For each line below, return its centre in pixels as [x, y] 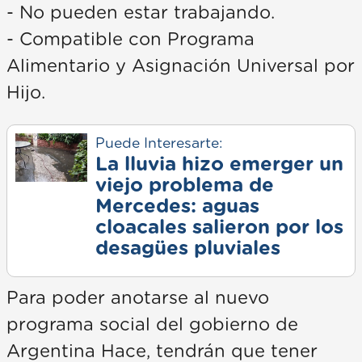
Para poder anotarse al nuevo [138, 298]
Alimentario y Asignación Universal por [181, 66]
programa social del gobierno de [152, 324]
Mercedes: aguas [177, 206]
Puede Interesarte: [158, 143]
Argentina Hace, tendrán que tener [162, 351]
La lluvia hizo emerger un [219, 164]
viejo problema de [184, 185]
